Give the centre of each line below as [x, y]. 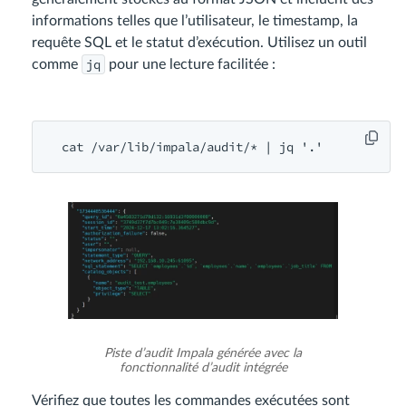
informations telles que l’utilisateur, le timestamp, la [195, 20]
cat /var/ [91, 146]
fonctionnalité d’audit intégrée [203, 367]
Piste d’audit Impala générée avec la [203, 353]
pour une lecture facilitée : [190, 64]
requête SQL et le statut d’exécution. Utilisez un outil [199, 42]
